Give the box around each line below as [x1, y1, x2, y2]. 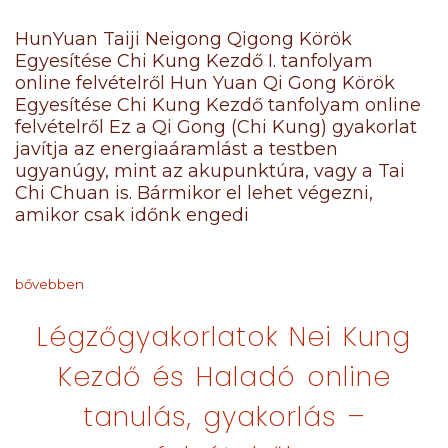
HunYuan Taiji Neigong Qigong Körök [15, 28, 352, 50]
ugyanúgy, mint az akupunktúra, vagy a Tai [15, 160, 405, 182]
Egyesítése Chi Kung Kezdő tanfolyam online [15, 94, 421, 116]
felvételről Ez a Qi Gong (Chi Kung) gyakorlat [15, 116, 417, 138]
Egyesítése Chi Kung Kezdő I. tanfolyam [15, 50, 373, 72]
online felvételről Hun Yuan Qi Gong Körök [15, 72, 395, 94]
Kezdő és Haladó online [57, 358, 391, 395]
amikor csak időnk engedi [15, 204, 249, 226]
